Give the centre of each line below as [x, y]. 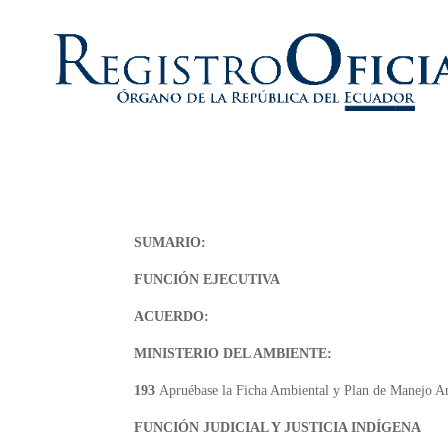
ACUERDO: [172, 316]
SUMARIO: [170, 242]
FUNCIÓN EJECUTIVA [207, 279]
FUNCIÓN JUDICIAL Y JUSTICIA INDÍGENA [278, 427]
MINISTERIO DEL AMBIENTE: [233, 353]
